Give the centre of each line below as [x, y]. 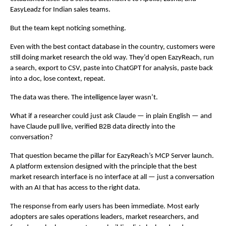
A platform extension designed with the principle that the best [103, 167]
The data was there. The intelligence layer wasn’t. [84, 98]
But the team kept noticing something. [68, 29]
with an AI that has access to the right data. [75, 188]
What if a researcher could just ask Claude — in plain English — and [111, 117]
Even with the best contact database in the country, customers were [112, 47]
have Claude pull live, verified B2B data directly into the [93, 127]
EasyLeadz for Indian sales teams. [60, 10]
